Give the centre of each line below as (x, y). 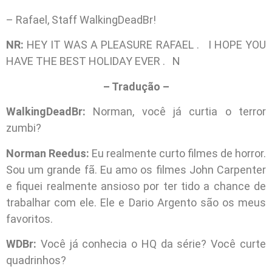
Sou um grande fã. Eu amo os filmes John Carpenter (136, 169)
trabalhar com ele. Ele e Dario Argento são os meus (136, 202)
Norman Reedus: (48, 153)
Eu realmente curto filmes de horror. (178, 153)
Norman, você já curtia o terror (176, 112)
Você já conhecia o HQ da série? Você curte (151, 243)
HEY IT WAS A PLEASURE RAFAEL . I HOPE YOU (147, 45)
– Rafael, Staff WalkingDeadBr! (81, 19)
